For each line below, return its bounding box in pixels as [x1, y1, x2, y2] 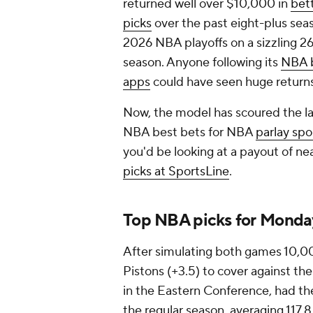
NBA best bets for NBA [123, 124, 256, 141]
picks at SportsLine [123, 163, 229, 180]
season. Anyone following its [123, 54, 281, 71]
